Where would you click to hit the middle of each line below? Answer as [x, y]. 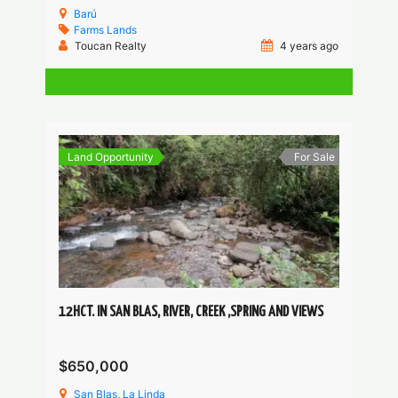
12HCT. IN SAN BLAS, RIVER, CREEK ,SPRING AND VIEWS [191, 313]
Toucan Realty [111, 46]
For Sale [314, 157]
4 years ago [308, 46]
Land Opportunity [111, 157]
